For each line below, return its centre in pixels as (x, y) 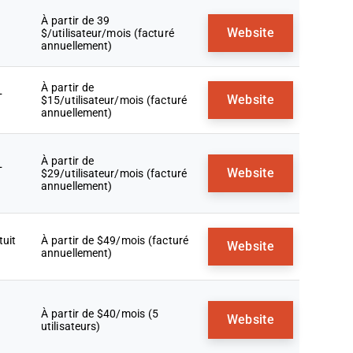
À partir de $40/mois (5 (100, 314)
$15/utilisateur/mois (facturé (114, 100)
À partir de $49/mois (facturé (115, 240)
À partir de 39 (76, 20)
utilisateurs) (71, 326)
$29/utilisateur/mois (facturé (114, 173)
